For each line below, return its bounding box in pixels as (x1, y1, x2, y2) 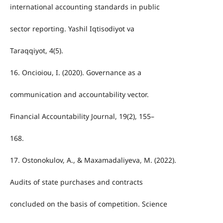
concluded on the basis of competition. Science (9, 199, 167, 209)
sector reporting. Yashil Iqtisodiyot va (9, 23, 134, 33)
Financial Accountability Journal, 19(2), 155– (9, 111, 154, 121)
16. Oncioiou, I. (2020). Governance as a (9, 67, 141, 77)
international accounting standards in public (9, 1, 160, 11)
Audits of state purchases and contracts (9, 177, 143, 187)
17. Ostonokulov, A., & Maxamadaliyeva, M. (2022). (9, 155, 176, 165)
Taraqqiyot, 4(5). (9, 45, 63, 55)
